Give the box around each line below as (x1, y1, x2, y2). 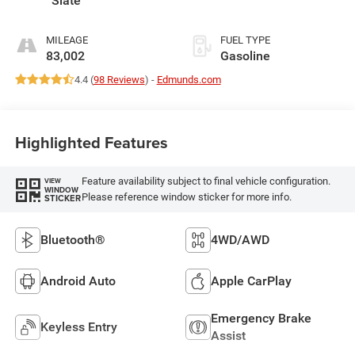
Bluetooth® (40, 231, 105, 247)
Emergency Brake (211, 310, 311, 326)
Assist (211, 327, 246, 343)
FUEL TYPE (220, 33, 270, 46)
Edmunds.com (156, 73, 221, 86)
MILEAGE (45, 33, 88, 46)
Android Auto (40, 273, 116, 288)
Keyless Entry (40, 319, 117, 334)
